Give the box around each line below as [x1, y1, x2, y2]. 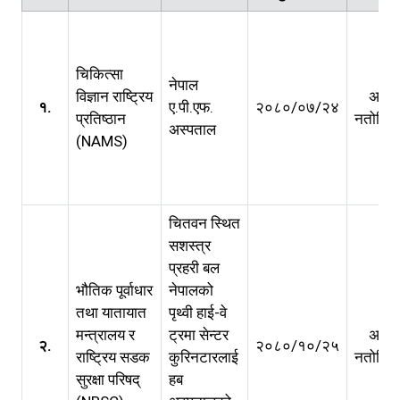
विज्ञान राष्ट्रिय [76, 87, 153, 105]
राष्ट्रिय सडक [76, 348, 150, 366]
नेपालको [169, 281, 213, 299]
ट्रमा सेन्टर [169, 326, 229, 344]
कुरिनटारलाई [169, 348, 238, 366]
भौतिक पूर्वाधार [76, 281, 153, 299]
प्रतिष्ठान [76, 110, 126, 128]
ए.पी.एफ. [169, 98, 213, 116]
